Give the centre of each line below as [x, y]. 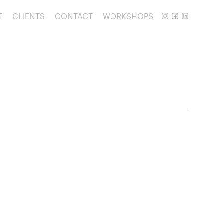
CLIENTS [29, 17]
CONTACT [74, 17]
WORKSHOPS [128, 17]
